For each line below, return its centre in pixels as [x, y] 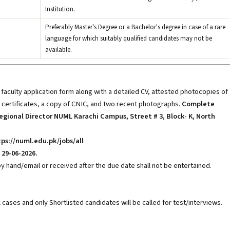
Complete [198, 104]
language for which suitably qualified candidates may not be [129, 39]
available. [59, 50]
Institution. [60, 9]
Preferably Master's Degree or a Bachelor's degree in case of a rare [135, 27]
